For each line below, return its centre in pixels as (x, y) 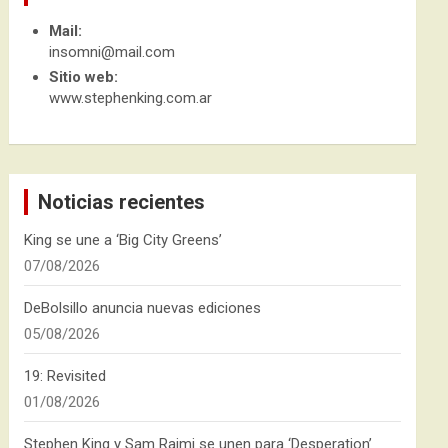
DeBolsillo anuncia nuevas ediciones (143, 308)
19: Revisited (65, 376)
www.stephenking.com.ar (131, 98)
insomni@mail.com (112, 52)
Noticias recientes (122, 202)
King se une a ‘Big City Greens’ (123, 240)
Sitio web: (84, 77)
